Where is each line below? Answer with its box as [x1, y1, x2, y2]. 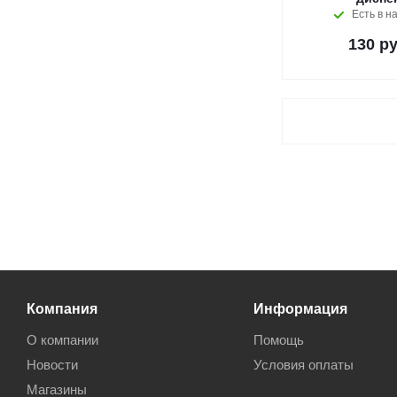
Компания [27, 300, 97, 316]
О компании [27, 332, 98, 347]
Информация [253, 300, 347, 316]
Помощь [253, 332, 304, 347]
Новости [27, 357, 78, 372]
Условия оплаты [253, 357, 354, 372]
